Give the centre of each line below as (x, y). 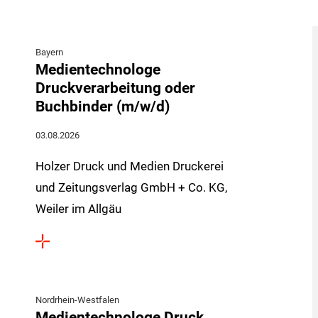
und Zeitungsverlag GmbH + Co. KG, (132, 187)
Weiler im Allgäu (79, 209)
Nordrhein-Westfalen (78, 300)
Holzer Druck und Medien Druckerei (130, 166)
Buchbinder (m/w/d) (103, 106)
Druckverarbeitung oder (116, 88)
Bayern (50, 52)
